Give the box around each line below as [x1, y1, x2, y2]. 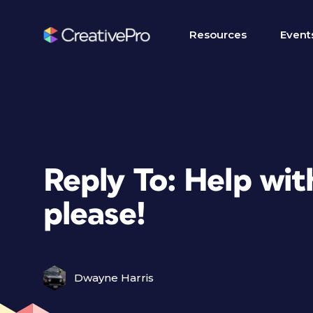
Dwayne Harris [74, 271, 154, 284]
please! [43, 198, 145, 231]
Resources [189, 28, 247, 41]
